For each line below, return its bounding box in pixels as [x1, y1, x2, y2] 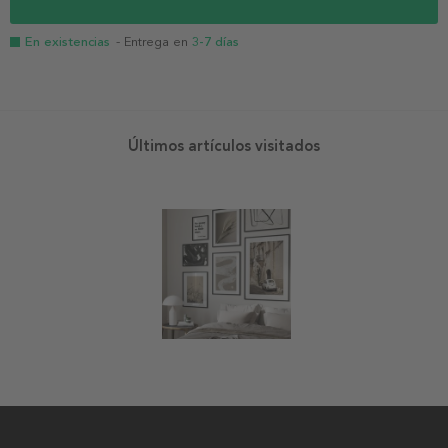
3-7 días [192, 34, 239, 51]
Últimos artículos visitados [128, 137, 320, 156]
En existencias [25, 34, 110, 51]
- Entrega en [116, 34, 192, 51]
